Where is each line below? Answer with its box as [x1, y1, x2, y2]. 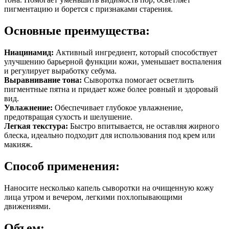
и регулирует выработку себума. [4, 66, 117, 76]
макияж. [4, 140, 33, 149]
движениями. [4, 201, 51, 211]
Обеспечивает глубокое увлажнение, [53, 103, 183, 112]
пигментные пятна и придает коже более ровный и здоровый [4, 85, 218, 94]
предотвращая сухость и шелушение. [4, 112, 132, 122]
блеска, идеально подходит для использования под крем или [4, 131, 215, 140]
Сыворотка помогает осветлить [82, 76, 194, 85]
